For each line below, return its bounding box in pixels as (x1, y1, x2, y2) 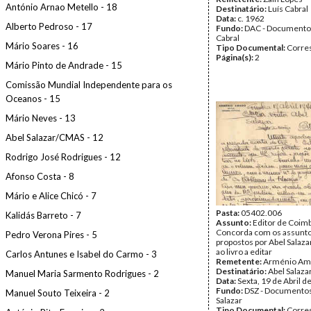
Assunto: (216, 217, 253, 228)
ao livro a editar (216, 246, 272, 257)
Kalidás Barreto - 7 (6, 210, 81, 221)
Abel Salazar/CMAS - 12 (6, 132, 103, 143)
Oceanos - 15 (6, 93, 60, 104)
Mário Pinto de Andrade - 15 (6, 60, 122, 71)
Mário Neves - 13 (6, 112, 76, 124)
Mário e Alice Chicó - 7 (6, 190, 96, 201)
